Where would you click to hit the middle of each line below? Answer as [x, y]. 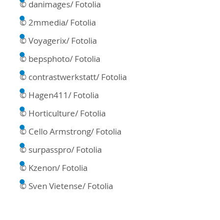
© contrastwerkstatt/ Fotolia [73, 77]
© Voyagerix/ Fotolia [58, 41]
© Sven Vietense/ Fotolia [66, 186]
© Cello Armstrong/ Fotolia [70, 132]
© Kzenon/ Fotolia [54, 168]
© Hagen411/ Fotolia [59, 95]
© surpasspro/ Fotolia [61, 150]
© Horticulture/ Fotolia [63, 113]
